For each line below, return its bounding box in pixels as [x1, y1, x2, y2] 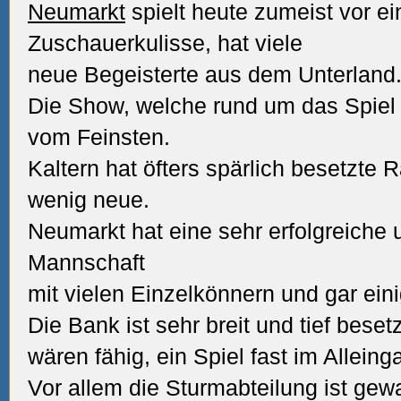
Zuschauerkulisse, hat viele [28, 30, 303, 55]
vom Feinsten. [28, 124, 170, 149]
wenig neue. [28, 187, 149, 212]
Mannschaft [28, 250, 145, 275]
